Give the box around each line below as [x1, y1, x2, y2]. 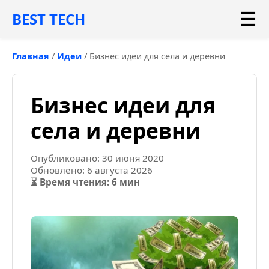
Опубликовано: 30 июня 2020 [31, 152, 164, 164]
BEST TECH [12, 9, 85, 29]
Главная [12, 50, 49, 62]
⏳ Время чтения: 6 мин [31, 176, 140, 188]
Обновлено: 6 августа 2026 [31, 164, 153, 176]
